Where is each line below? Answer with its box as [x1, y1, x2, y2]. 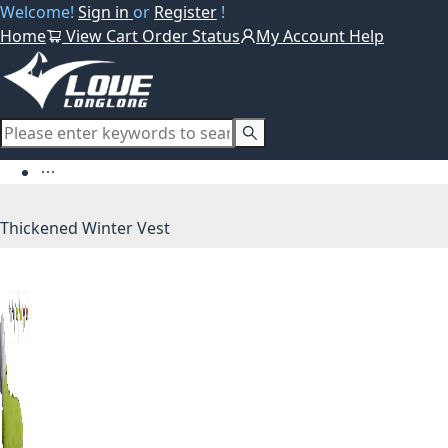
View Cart [62, 25, 142, 47]
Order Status [142, 25, 240, 47]
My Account [256, 25, 349, 47]
